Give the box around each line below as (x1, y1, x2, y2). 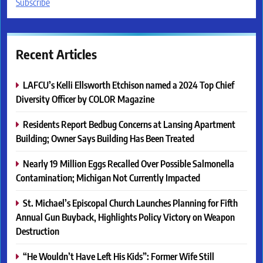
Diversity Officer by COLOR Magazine (16, 92, 154, 105)
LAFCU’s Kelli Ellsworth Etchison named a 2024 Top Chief (23, 78, 234, 91)
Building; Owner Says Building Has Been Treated (16, 131, 194, 144)
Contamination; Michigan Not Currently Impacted (16, 171, 200, 184)
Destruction (16, 224, 59, 237)
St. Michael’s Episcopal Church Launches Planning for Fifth (23, 196, 238, 209)
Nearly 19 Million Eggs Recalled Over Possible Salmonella (23, 157, 234, 170)
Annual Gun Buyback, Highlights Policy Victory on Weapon (16, 210, 235, 223)
